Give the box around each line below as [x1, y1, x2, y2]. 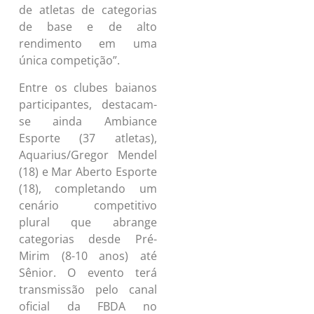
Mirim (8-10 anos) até [18, 247, 157, 264]
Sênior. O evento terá [18, 264, 157, 280]
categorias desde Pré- [18, 231, 157, 247]
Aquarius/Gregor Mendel [18, 146, 157, 163]
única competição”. [18, 53, 120, 69]
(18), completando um [18, 180, 157, 196]
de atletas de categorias [18, 2, 157, 18]
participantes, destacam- [18, 96, 157, 112]
